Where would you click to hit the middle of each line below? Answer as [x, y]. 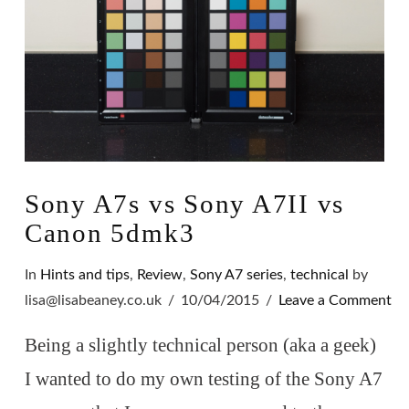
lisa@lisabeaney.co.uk [93, 300]
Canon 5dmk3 [110, 233]
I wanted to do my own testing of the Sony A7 [203, 379]
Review [159, 274]
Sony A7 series [236, 274]
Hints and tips [84, 274]
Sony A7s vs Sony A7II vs [184, 204]
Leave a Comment [336, 300]
